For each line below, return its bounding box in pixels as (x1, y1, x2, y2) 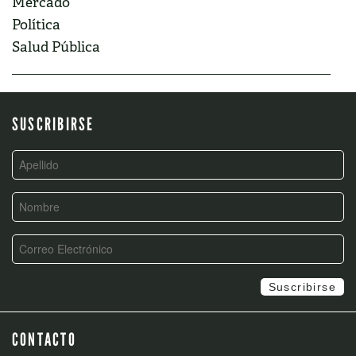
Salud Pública (12, 37, 100, 56)
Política (12, 15, 60, 34)
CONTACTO (12, 328, 76, 350)
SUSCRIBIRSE (12, 113, 95, 135)
